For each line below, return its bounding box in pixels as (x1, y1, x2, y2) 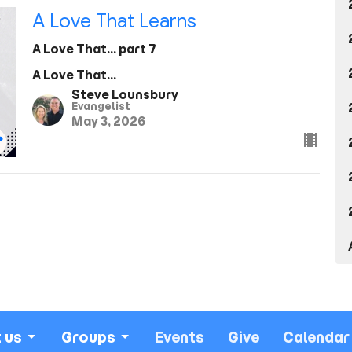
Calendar (283, 328, 350, 346)
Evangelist (71, 100, 130, 114)
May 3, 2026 (71, 114, 145, 130)
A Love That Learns (31, 9, 196, 33)
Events (155, 328, 204, 346)
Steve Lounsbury (71, 87, 178, 103)
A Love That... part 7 (31, 41, 156, 57)
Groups (61, 328, 115, 346)
